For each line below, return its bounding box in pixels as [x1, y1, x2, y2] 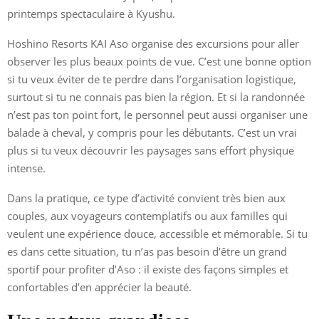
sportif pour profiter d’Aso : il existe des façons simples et [7, 261, 288, 276]
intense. [7, 160, 46, 175]
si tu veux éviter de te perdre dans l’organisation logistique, [7, 71, 296, 86]
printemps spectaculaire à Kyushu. [7, 6, 175, 21]
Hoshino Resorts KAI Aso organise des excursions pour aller [7, 36, 299, 51]
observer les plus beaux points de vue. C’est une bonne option [7, 53, 311, 68]
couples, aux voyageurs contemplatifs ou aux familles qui [7, 208, 288, 223]
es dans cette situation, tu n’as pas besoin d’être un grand [7, 244, 287, 258]
